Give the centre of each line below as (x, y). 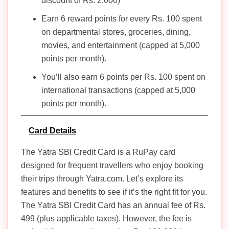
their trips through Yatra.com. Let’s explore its (102, 179)
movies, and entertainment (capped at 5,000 (121, 45)
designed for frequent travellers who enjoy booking (112, 166)
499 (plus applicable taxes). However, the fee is (106, 219)
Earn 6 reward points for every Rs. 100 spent (122, 19)
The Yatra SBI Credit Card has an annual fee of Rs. (113, 205)
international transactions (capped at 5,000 (118, 90)
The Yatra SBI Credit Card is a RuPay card (98, 152)
